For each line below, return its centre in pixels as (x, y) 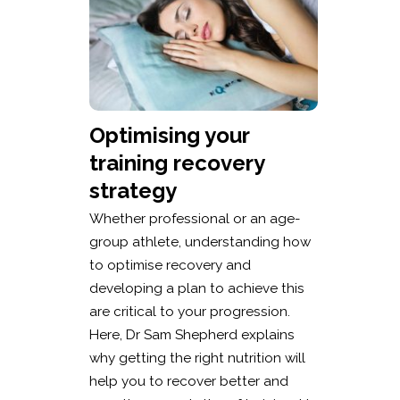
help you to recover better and (189, 382)
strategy (133, 191)
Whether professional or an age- (195, 219)
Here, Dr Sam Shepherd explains (192, 335)
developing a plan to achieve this (197, 289)
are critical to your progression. (192, 312)
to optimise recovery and (170, 266)
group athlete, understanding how (200, 242)
